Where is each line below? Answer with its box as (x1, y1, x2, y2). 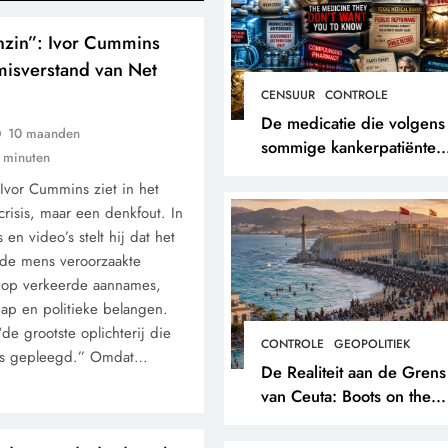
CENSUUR (260, 86, 315, 104)
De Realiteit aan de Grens (260, 360, 446, 384)
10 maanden (8, 124, 81, 143)
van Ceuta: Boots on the (260, 384, 431, 408)
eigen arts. (260, 183, 337, 207)
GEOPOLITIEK (333, 335, 410, 353)
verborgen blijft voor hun (260, 159, 442, 183)
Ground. (260, 408, 322, 432)
